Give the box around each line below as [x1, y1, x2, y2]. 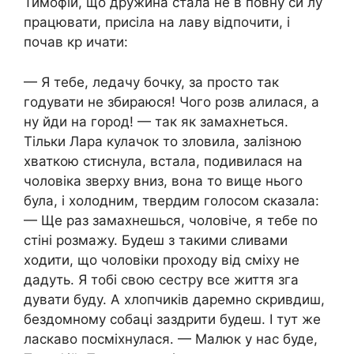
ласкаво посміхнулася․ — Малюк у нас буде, [24, 330, 318, 347]
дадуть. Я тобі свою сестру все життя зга [24, 271, 299, 288]
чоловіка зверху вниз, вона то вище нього [24, 172, 303, 189]
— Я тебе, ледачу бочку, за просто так [24, 73, 279, 90]
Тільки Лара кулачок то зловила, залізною [24, 133, 302, 149]
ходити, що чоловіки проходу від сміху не [24, 251, 299, 268]
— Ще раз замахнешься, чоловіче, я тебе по [24, 212, 318, 228]
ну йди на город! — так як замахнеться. [24, 113, 288, 130]
